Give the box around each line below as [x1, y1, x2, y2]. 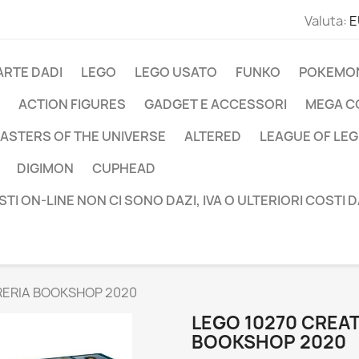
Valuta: [304, 11, 347, 30]
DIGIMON [17, 159, 74, 177]
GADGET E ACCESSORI [144, 95, 287, 113]
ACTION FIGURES [18, 95, 126, 113]
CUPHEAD [92, 159, 155, 177]
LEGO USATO [135, 63, 217, 81]
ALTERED [184, 127, 241, 145]
